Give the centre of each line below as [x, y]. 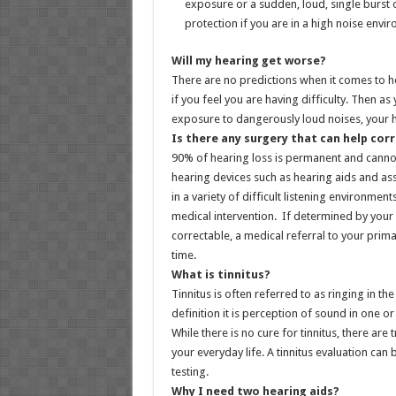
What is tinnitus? [221, 274]
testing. [190, 372]
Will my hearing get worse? [248, 61]
